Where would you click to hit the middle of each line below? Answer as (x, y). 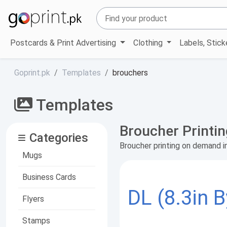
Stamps (36, 220)
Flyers (33, 199)
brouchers (130, 72)
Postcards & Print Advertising (64, 43)
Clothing (149, 43)
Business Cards (49, 177)
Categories (59, 138)
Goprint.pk (32, 72)
